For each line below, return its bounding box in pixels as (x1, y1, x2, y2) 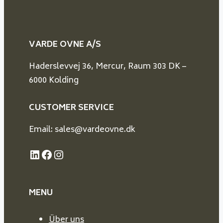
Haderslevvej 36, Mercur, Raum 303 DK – (29, 60, 186, 74)
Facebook (40, 143, 97, 165)
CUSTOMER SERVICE (29, 101, 114, 115)
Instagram (52, 143, 111, 165)
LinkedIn (28, 143, 79, 165)
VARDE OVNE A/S (29, 38, 101, 52)
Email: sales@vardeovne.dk (29, 122, 135, 137)
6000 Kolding (29, 74, 79, 88)
